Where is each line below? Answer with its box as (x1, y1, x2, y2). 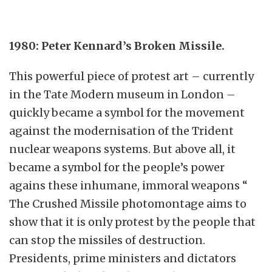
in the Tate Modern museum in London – (9, 87, 236, 101)
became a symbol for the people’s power (9, 160, 225, 174)
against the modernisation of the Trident (9, 124, 234, 138)
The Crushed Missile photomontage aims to (9, 197, 246, 211)
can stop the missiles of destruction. (9, 233, 205, 247)
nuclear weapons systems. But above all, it (9, 142, 236, 156)
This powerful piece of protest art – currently (9, 69, 254, 83)
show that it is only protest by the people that (9, 215, 256, 229)
